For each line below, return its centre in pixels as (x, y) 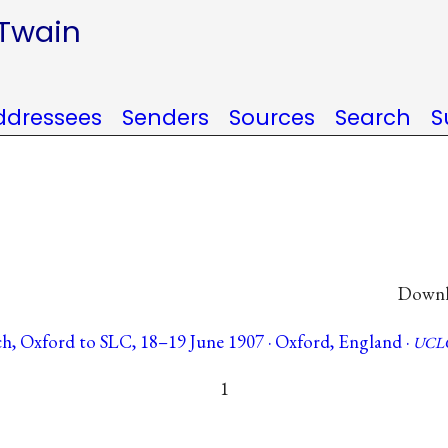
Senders (165, 117)
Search (373, 117)
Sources (272, 117)
